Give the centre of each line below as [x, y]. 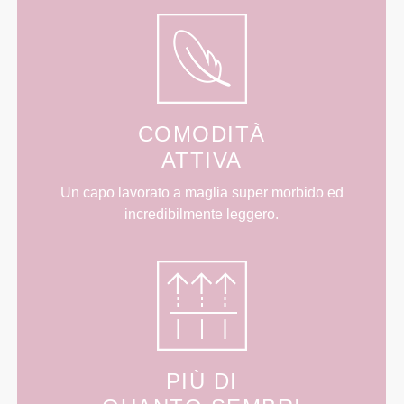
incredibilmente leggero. [202, 214]
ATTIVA [202, 160]
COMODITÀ [202, 133]
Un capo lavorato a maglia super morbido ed [202, 192]
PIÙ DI [202, 381]
